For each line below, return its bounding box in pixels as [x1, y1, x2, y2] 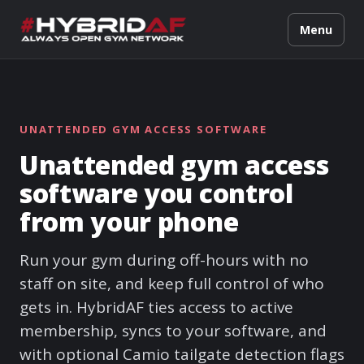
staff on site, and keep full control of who [19, 273, 324, 294]
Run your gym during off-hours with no [19, 249, 309, 271]
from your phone [19, 204, 239, 239]
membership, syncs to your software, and [19, 320, 327, 341]
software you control [19, 175, 293, 210]
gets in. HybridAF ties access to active [19, 297, 293, 318]
